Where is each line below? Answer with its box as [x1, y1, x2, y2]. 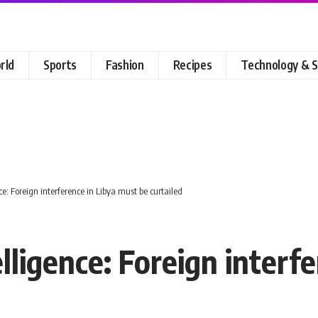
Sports [43, 57, 77, 73]
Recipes [172, 57, 212, 73]
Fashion [106, 57, 144, 73]
